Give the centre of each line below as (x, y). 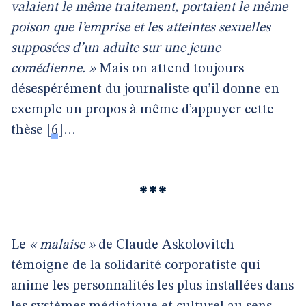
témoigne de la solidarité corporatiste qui (136, 266)
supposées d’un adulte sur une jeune (116, 48)
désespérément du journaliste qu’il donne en (145, 89)
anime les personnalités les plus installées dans (152, 286)
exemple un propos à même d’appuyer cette (142, 110)
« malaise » (62, 245)
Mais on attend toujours (170, 69)
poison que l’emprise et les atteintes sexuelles (141, 28)
